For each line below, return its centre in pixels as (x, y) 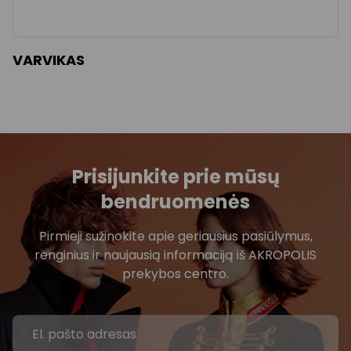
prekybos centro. (175, 273)
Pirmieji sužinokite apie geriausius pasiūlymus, (175, 236)
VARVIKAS (49, 60)
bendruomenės (175, 201)
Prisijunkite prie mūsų (175, 176)
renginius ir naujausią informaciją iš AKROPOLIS (175, 255)
